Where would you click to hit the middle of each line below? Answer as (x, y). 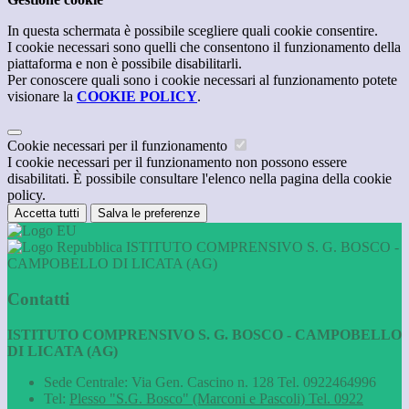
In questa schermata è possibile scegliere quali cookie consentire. (193, 31)
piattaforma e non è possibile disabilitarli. (125, 64)
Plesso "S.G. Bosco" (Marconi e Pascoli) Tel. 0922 (216, 398)
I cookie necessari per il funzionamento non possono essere (177, 163)
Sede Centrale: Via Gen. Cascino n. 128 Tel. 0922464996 (210, 382)
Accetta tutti (47, 214)
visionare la (42, 97)
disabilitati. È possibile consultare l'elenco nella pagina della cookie (199, 179)
